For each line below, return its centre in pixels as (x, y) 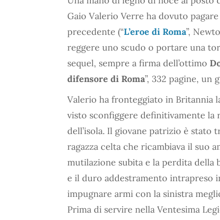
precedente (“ (96, 32)
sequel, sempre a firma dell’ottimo (138, 63)
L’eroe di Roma (155, 32)
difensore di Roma (106, 79)
